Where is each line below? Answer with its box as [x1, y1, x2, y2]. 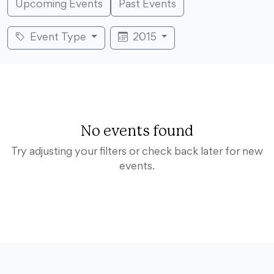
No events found [81, 124, 193, 139]
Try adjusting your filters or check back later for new [11, 147, 263, 157]
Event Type [30, 33, 89, 43]
